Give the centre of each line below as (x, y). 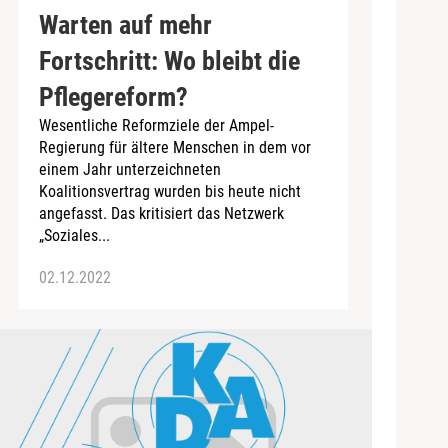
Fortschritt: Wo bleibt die (169, 60)
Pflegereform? (113, 96)
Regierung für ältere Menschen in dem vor (174, 147)
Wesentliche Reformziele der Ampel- (156, 125)
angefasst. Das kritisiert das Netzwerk (161, 213)
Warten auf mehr (125, 24)
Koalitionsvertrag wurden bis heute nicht (169, 191)
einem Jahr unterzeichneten (129, 169)
